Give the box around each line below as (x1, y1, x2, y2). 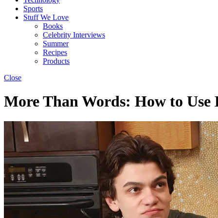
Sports (23, 4, 43, 13)
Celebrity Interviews (43, 31, 105, 39)
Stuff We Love (23, 13, 69, 21)
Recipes (43, 48, 67, 56)
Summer (43, 39, 69, 48)
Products (43, 57, 70, 65)
